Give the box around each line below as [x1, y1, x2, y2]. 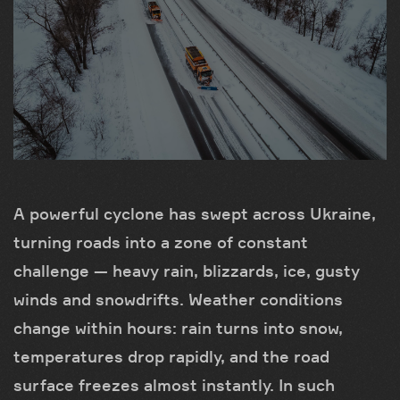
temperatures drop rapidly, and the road [13, 346, 329, 366]
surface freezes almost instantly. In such [13, 374, 335, 395]
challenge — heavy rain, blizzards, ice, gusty [13, 260, 360, 280]
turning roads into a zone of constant [13, 231, 308, 252]
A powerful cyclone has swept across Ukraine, [13, 203, 376, 223]
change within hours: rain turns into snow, [13, 317, 343, 337]
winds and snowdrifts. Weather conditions [13, 288, 343, 309]
